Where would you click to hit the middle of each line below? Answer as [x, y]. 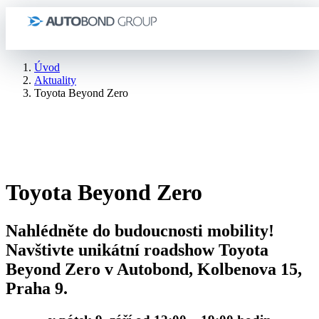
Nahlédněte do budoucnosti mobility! [140, 230]
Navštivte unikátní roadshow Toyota [137, 250]
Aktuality [55, 80]
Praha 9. [37, 288]
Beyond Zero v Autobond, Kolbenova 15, [154, 269]
